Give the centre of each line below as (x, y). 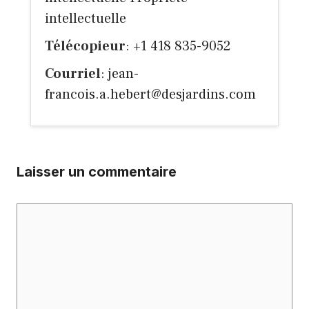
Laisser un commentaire (97, 172)
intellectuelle (86, 19)
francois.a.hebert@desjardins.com (150, 95)
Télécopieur (85, 47)
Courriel (73, 74)
